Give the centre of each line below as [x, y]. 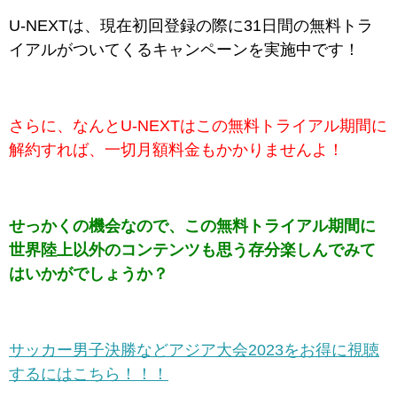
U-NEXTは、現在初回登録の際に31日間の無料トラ [191, 26]
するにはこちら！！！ [89, 374]
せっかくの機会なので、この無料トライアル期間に [192, 226]
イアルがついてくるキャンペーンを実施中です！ [184, 50]
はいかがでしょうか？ [89, 274]
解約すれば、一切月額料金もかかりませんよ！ [176, 150]
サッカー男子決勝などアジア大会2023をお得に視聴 [194, 350]
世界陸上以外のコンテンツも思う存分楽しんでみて [192, 250]
